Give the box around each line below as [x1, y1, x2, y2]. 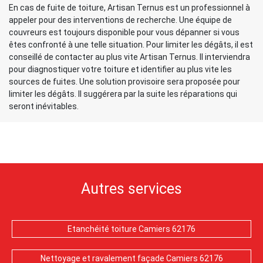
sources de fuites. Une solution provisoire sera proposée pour [9, 77, 240, 86]
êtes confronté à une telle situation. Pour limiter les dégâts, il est [9, 40, 253, 49]
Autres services [81, 180, 182, 197]
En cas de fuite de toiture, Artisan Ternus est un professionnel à [9, 3, 250, 12]
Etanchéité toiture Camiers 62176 [68, 224, 195, 234]
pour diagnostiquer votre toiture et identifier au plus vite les [9, 65, 232, 74]
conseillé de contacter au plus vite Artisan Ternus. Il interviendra [9, 52, 250, 62]
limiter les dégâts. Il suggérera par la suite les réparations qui [9, 89, 237, 99]
